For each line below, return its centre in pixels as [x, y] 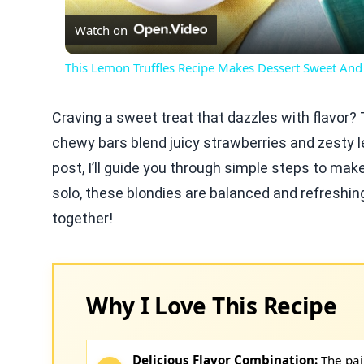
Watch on [101, 30]
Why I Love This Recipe [212, 305]
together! [82, 218]
